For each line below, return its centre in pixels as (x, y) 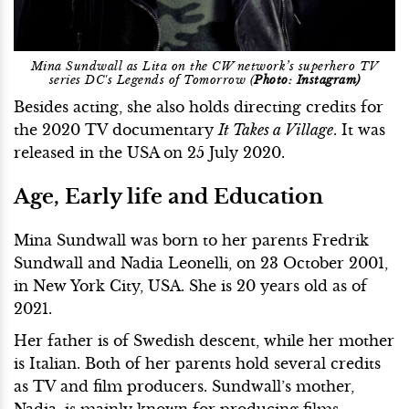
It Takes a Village (276, 130)
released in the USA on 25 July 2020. (149, 153)
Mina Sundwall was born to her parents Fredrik (191, 241)
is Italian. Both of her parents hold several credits (197, 364)
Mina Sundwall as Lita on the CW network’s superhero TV (204, 66)
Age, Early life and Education (168, 197)
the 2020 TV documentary (116, 130)
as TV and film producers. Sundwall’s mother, (184, 387)
